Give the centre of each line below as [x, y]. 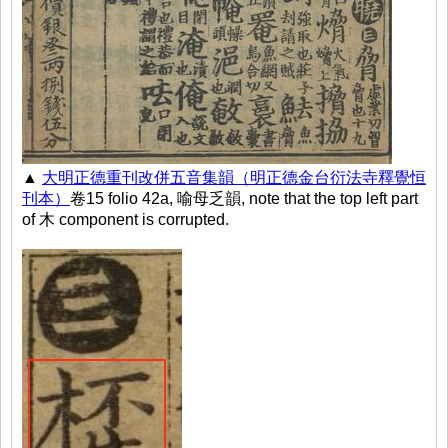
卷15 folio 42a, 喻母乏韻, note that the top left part [244, 198]
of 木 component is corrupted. [125, 219]
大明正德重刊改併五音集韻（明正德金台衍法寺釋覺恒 [234, 177]
